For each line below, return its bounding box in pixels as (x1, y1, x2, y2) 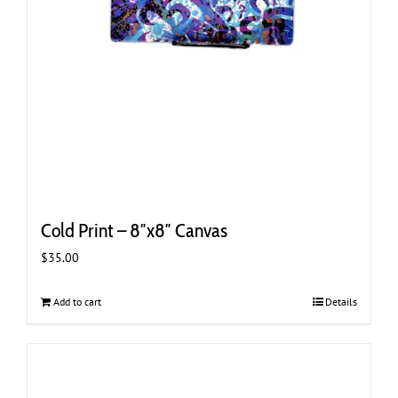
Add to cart (53, 294, 101, 308)
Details (325, 294, 357, 308)
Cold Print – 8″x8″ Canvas (41, 218, 227, 243)
